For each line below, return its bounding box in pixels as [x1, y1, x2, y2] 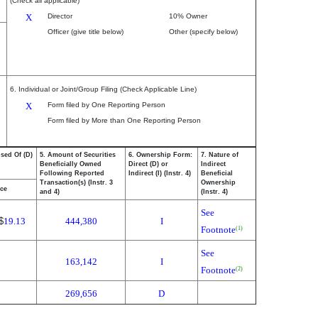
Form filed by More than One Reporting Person [48, 116, 201, 124]
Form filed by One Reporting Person [48, 101, 165, 109]
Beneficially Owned [40, 160, 102, 168]
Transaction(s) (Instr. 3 [40, 179, 113, 186]
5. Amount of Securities [40, 151, 116, 158]
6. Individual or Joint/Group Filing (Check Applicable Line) [10, 85, 197, 93]
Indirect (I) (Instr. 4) [128, 170, 191, 177]
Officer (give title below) [48, 28, 124, 35]
